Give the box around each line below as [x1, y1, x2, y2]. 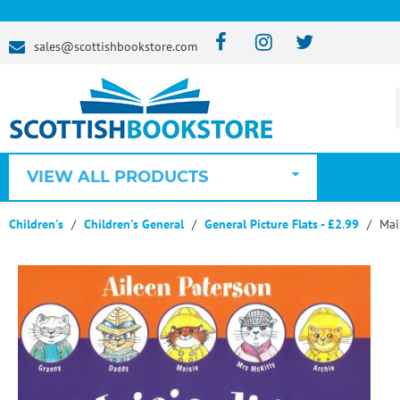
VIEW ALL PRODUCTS [27, 166, 208, 187]
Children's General [84, 215, 184, 232]
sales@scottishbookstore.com [34, 37, 197, 54]
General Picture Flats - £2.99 [204, 215, 359, 232]
